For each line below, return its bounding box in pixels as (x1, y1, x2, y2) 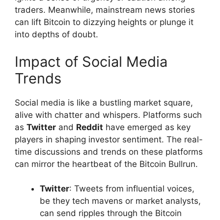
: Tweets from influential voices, (69, 184, 194, 194)
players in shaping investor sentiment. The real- (15, 134, 203, 144)
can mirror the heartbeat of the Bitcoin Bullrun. (15, 159, 198, 169)
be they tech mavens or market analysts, (40, 196, 201, 206)
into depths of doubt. (15, 29, 98, 40)
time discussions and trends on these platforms (15, 146, 203, 157)
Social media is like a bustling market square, (15, 97, 193, 108)
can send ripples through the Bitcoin (40, 208, 182, 219)
